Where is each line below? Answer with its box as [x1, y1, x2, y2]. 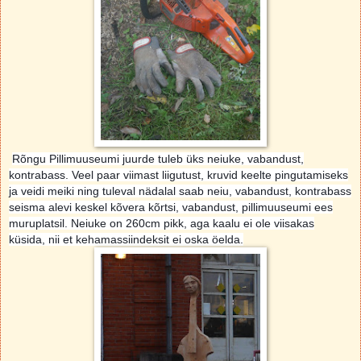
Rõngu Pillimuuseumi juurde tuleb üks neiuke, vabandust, [12, 151, 304, 165]
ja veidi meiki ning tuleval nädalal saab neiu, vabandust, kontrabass [9, 184, 351, 197]
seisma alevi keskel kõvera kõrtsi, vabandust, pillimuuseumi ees [9, 200, 333, 214]
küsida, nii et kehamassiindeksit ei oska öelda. [9, 232, 243, 246]
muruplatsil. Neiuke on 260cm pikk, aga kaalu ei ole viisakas [9, 216, 314, 230]
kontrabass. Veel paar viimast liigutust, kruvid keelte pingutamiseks [9, 168, 348, 181]
